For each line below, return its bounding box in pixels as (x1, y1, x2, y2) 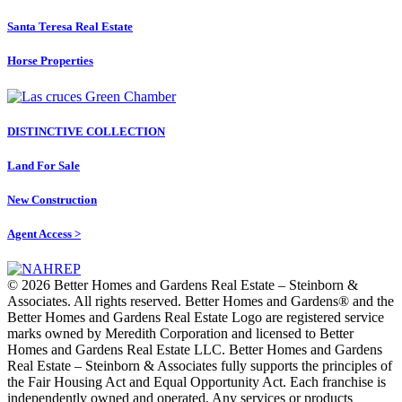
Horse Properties (7, 54, 93, 68)
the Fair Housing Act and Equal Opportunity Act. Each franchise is (7, 374, 386, 390)
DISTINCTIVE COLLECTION (7, 124, 165, 138)
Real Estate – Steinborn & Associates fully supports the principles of (7, 358, 392, 374)
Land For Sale (7, 158, 80, 172)
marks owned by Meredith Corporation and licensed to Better (7, 326, 354, 342)
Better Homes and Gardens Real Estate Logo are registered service (7, 310, 384, 326)
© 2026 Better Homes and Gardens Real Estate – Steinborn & (7, 277, 358, 293)
